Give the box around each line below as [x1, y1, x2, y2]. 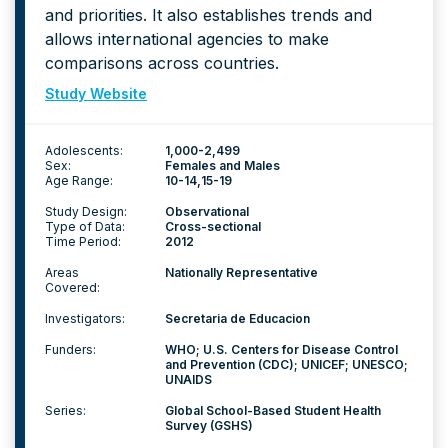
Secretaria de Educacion [165, 311, 310, 326]
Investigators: [45, 311, 125, 326]
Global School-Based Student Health [165, 403, 381, 418]
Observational [165, 204, 249, 219]
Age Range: [45, 173, 113, 188]
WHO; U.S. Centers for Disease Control [165, 342, 398, 357]
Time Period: [45, 234, 121, 249]
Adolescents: [45, 143, 123, 158]
